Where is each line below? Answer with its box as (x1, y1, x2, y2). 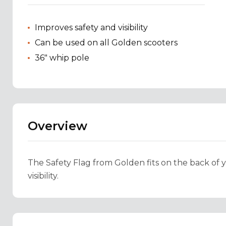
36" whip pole (35, 53, 89, 63)
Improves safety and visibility (35, 23, 148, 33)
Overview (28, 119, 87, 134)
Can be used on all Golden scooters (35, 38, 178, 48)
